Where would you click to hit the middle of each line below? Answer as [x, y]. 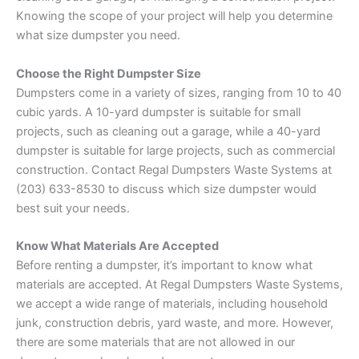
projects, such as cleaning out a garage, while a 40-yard [168, 131]
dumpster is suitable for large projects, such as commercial [175, 150]
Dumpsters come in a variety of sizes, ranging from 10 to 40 [179, 93]
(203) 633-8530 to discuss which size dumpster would [166, 189]
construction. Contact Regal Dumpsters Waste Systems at [174, 169]
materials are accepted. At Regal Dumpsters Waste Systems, [179, 285]
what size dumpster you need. [98, 36]
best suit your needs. [73, 208]
